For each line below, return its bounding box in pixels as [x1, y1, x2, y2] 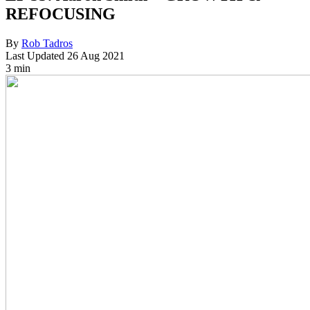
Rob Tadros [21, 37, 73, 49]
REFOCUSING [6, 4, 116, 23]
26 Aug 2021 [64, 49, 125, 62]
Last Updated [6, 49, 64, 62]
